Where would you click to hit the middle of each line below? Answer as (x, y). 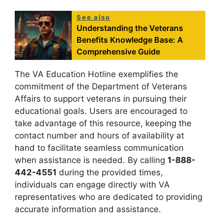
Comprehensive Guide (119, 51)
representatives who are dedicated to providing (109, 197)
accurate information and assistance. (88, 209)
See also (94, 17)
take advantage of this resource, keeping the (103, 123)
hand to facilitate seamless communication (99, 148)
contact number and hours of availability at (99, 135)
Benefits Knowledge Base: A (130, 40)
